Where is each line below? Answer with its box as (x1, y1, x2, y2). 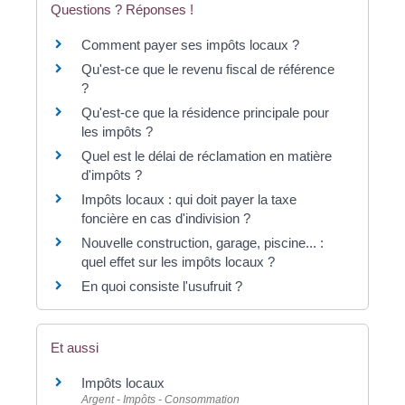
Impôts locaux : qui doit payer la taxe (81, 192, 297, 208)
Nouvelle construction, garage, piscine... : (81, 235, 324, 251)
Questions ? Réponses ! (51, 2, 193, 18)
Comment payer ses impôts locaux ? (81, 37, 299, 53)
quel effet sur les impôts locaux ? (81, 254, 275, 270)
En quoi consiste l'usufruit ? (81, 278, 242, 295)
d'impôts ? (81, 167, 142, 184)
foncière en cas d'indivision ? (81, 211, 250, 227)
